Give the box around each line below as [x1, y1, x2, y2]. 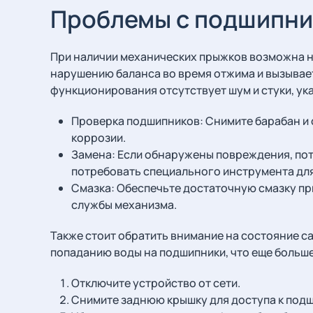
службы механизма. [71, 197, 177, 213]
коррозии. [71, 130, 126, 146]
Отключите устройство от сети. [71, 275, 240, 291]
